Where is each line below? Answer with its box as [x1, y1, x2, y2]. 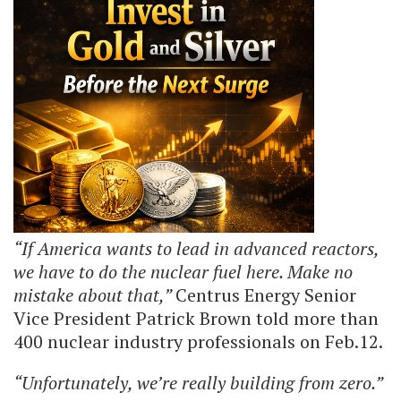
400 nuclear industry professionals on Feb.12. [13, 328, 383, 354]
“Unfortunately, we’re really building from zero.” [13, 370, 383, 395]
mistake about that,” [13, 282, 175, 307]
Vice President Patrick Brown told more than [13, 305, 379, 330]
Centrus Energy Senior [175, 282, 356, 307]
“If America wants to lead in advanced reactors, [13, 235, 379, 260]
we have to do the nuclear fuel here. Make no [13, 259, 353, 284]
